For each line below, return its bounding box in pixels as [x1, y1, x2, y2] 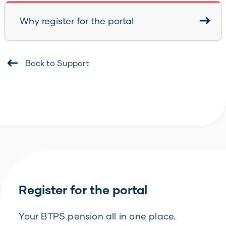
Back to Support [25, 58, 89, 68]
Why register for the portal [20, 15, 134, 26]
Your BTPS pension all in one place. [19, 210, 176, 221]
